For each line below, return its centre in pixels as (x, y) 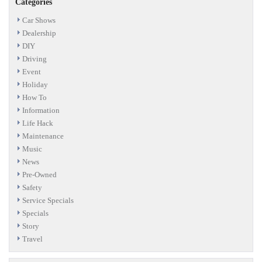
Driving (35, 58)
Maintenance (43, 136)
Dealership (39, 33)
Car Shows (39, 20)
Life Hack (38, 123)
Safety (32, 187)
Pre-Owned (39, 174)
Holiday (35, 84)
